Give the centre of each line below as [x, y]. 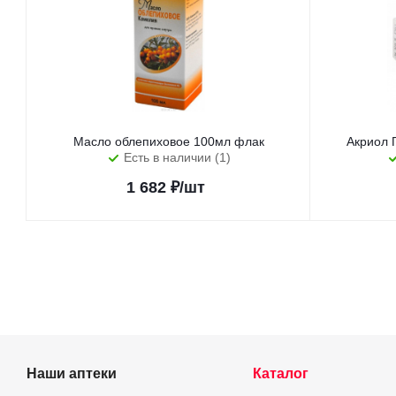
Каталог [280, 373]
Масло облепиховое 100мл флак [168, 141]
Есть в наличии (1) [177, 157]
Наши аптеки [72, 373]
